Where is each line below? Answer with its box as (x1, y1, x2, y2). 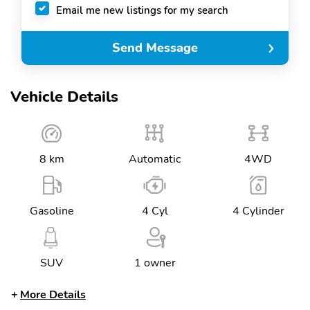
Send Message (112, 39, 198, 57)
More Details (20, 287, 86, 302)
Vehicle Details (10, 86, 118, 107)
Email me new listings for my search (56, 3, 228, 17)
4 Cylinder (232, 203, 284, 219)
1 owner (134, 255, 176, 271)
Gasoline (29, 203, 74, 219)
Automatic (129, 152, 181, 167)
